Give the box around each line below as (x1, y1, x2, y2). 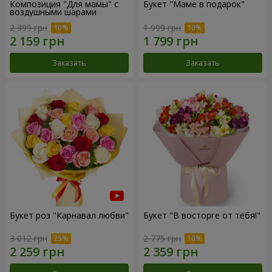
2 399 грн (10, 21, 47, 33)
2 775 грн (143, 233, 181, 245)
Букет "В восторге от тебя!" (143, 209, 260, 221)
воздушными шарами (10, 6, 97, 18)
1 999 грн (143, 21, 181, 33)
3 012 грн (10, 233, 47, 245)
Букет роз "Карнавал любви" (10, 209, 129, 221)
